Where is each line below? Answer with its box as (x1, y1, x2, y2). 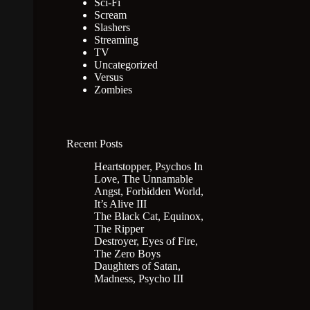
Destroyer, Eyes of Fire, (93, 235, 198, 247)
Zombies (93, 83, 132, 95)
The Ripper (93, 222, 144, 235)
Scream (93, 8, 127, 21)
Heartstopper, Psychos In (93, 160, 203, 172)
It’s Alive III (93, 197, 147, 210)
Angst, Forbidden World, (93, 185, 203, 197)
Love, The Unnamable (93, 172, 193, 185)
